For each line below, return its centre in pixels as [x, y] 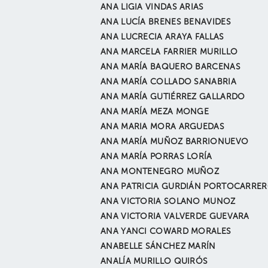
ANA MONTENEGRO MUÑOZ [160, 172]
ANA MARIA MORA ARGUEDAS [162, 127]
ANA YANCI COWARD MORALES [166, 232]
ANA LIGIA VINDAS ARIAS [152, 7]
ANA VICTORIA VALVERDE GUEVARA [175, 217]
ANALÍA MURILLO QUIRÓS [154, 261]
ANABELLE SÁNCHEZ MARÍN [158, 246]
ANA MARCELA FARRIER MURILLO [169, 52]
